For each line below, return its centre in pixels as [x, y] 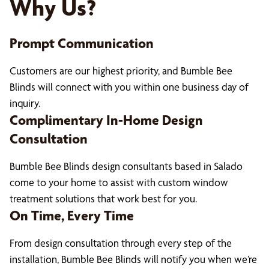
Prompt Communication [82, 43]
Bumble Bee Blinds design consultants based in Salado [126, 166]
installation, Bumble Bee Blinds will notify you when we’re [133, 259]
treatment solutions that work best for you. [103, 198]
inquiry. [25, 103]
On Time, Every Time [72, 216]
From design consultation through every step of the [121, 243]
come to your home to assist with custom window [119, 182]
